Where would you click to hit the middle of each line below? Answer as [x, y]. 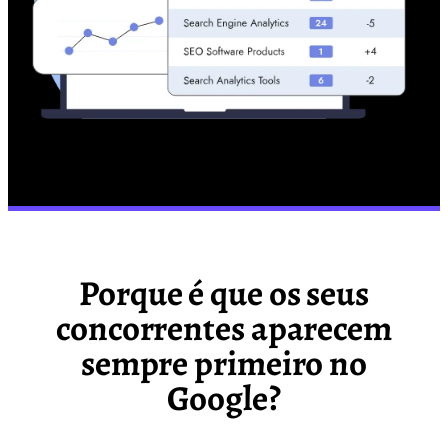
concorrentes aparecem [224, 328]
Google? [224, 398]
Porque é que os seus [224, 293]
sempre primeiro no [224, 363]
